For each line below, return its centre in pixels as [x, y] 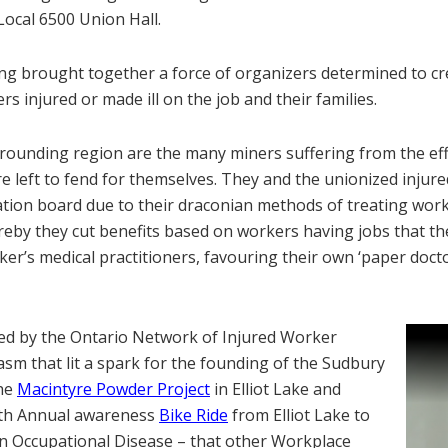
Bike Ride [193, 415]
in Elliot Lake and [275, 389]
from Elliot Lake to [299, 415]
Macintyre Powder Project [113, 389]
